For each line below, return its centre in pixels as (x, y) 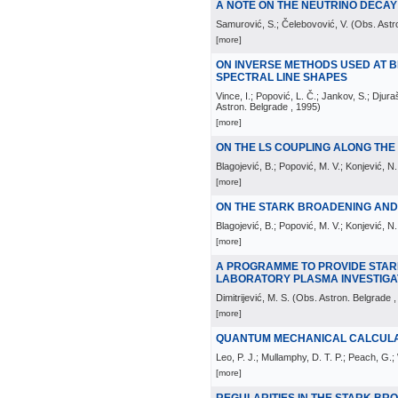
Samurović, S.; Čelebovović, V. (282, 24)
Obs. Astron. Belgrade (343, 298)
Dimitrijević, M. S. (253, 298)
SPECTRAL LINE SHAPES (282, 77)
